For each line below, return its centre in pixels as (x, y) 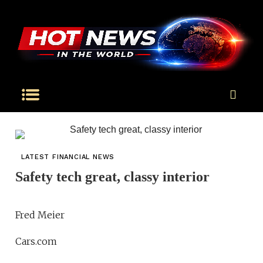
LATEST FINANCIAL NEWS (68, 157)
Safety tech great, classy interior (113, 177)
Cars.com (36, 242)
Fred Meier (40, 215)
